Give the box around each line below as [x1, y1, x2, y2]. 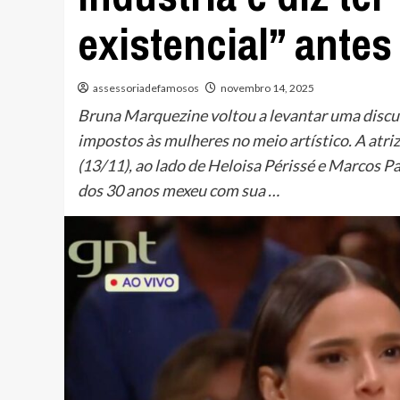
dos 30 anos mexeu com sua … [78, 179, 279, 200]
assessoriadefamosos [93, 80, 199, 95]
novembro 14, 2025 [221, 80, 314, 95]
